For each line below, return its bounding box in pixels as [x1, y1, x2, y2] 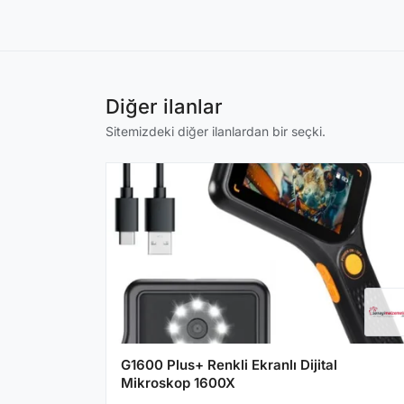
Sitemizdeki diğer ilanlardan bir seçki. [106, 123, 326, 139]
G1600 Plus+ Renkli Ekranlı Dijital [121, 355, 337, 373]
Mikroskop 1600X [121, 373, 235, 391]
